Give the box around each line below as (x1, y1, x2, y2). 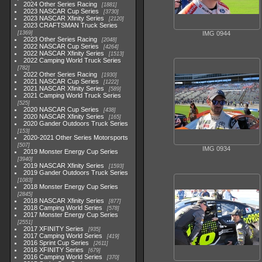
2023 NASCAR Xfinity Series (23, 15, 105, 22)
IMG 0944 (202, 30, 230, 37)
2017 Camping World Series (23, 232, 103, 239)
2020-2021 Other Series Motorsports (23, 134, 129, 141)
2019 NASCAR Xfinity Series (23, 162, 105, 169)
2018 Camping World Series (23, 204, 103, 211)
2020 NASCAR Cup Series (23, 106, 99, 113)
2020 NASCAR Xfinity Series (23, 113, 105, 120)
